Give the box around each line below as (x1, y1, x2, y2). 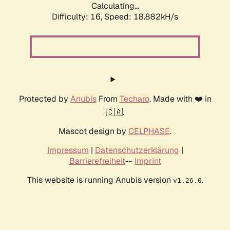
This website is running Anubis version (27, 175, 173, 186)
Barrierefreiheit (69, 156, 125, 167)
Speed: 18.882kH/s (104, 11, 178, 23)
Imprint (134, 156, 161, 167)
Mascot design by (59, 126, 128, 137)
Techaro (119, 93, 149, 105)
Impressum (47, 145, 89, 156)
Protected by (18, 93, 70, 105)
